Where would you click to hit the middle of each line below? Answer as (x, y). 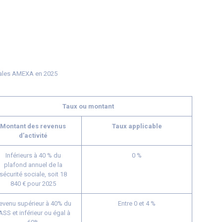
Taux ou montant (88, 106)
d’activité (33, 136)
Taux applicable (137, 126)
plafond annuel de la (33, 165)
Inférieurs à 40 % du (33, 155)
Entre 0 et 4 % (137, 203)
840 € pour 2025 (33, 184)
